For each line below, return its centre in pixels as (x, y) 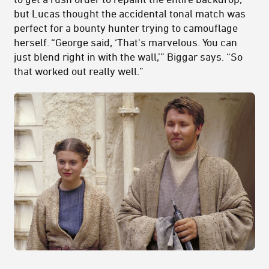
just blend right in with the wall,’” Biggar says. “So (128, 57)
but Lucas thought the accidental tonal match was (130, 14)
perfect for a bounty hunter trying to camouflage (126, 28)
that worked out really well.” (79, 71)
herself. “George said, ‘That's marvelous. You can (125, 42)
